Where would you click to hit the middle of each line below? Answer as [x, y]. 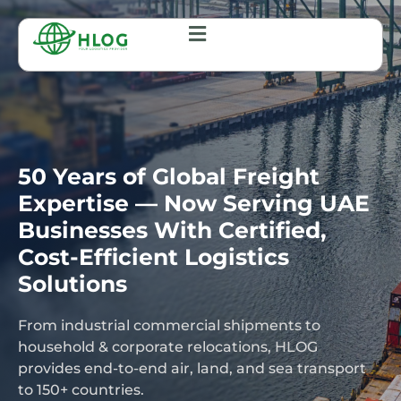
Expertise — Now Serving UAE [194, 203]
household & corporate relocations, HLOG [168, 347]
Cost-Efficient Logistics [154, 257]
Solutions [73, 284]
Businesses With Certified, [172, 230]
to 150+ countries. [81, 390]
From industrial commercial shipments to [169, 325]
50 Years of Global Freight [169, 176]
